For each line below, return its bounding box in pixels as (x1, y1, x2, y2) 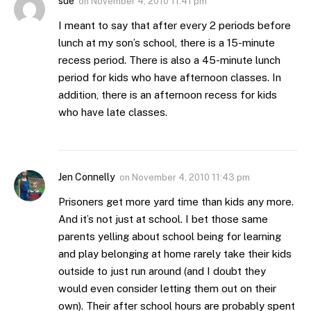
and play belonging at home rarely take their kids (58, 248, 292, 260)
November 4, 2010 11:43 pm (132, 172, 250, 183)
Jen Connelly (58, 171, 115, 183)
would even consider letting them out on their (58, 283, 276, 295)
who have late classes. (58, 106, 167, 119)
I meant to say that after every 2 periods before (58, 19, 291, 32)
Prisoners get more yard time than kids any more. (58, 196, 294, 208)
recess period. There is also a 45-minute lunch (58, 54, 280, 67)
